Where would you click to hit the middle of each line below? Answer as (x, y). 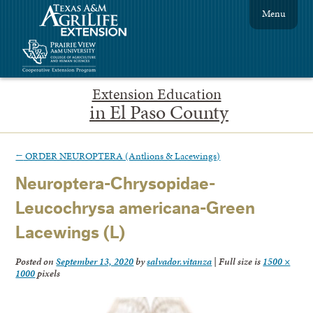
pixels (48, 274)
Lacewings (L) (71, 233)
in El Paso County (159, 112)
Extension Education (156, 94)
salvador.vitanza (180, 262)
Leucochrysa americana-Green (136, 209)
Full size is (240, 262)
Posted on (36, 262)
